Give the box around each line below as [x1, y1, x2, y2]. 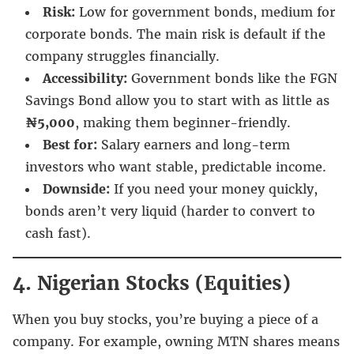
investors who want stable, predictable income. [25, 158, 326, 175]
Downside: [43, 180, 110, 197]
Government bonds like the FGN [127, 70, 337, 86]
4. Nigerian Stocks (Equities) [13, 270, 291, 296]
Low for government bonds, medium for [75, 3, 335, 20]
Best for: [43, 136, 97, 153]
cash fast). [25, 224, 91, 241]
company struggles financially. [25, 47, 220, 64]
